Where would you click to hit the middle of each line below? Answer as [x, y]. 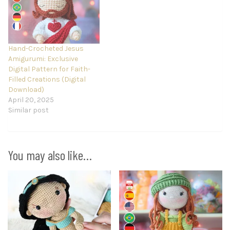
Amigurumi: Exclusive [43, 59]
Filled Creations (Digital [47, 79]
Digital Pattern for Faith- [49, 69]
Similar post [28, 110]
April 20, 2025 [31, 100]
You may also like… [50, 155]
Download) [26, 89]
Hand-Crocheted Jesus [46, 48]
